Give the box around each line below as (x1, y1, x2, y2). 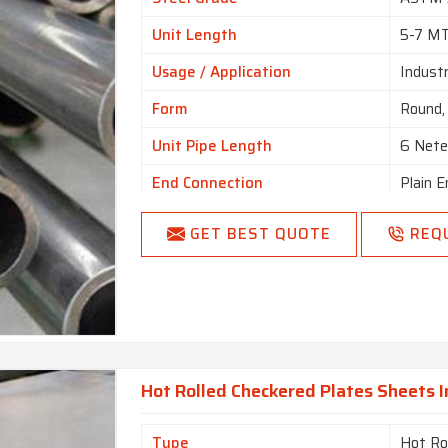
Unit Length (152, 23, 238, 48)
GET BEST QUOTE (190, 222, 332, 247)
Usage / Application (152, 60, 292, 85)
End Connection (152, 171, 264, 196)
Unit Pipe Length (152, 134, 273, 159)
